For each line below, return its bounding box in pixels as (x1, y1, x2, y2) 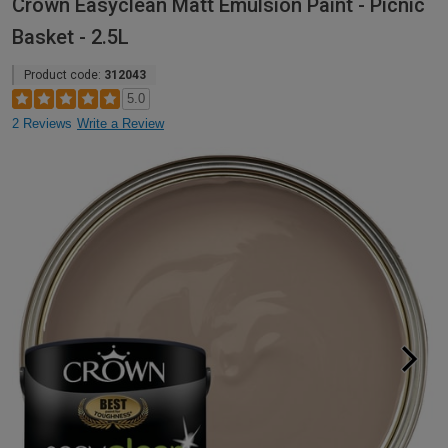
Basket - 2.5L (12, 24, 129, 49)
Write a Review (77, 115, 164, 131)
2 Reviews (12, 115, 72, 131)
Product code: (24, 67, 104, 82)
